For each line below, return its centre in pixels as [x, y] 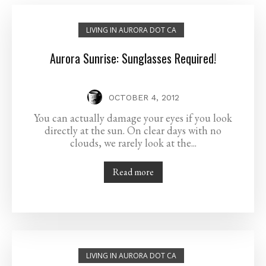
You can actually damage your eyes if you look [133, 118]
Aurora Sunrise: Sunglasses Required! [133, 58]
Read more [133, 172]
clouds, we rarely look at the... [133, 143]
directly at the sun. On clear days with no [133, 131]
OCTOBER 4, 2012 [144, 98]
